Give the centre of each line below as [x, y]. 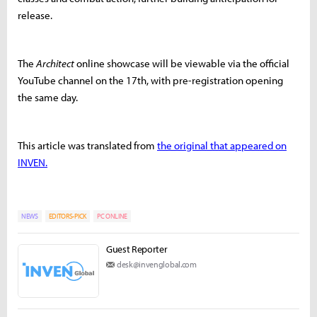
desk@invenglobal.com [157, 265]
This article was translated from [87, 146]
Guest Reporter [137, 249]
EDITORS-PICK [67, 217]
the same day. [48, 98]
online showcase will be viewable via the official [182, 64]
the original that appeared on [222, 146]
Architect [55, 64]
